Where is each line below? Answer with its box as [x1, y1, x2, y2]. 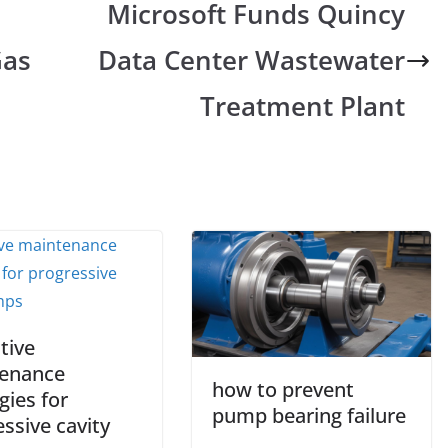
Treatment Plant [200, 88, 406, 124]
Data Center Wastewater [98, 42, 406, 78]
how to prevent [212, 375, 354, 403]
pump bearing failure [212, 401, 406, 429]
